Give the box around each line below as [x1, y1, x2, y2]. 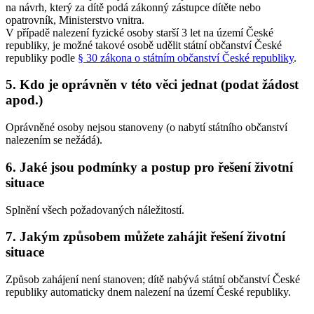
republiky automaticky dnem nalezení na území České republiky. [6, 286, 291, 299]
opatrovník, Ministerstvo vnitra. [6, 13, 144, 26]
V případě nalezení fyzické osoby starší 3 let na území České [6, 26, 273, 39]
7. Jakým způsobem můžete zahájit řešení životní [6, 229, 285, 245]
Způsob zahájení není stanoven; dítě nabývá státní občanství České [6, 273, 300, 286]
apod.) [6, 93, 43, 108]
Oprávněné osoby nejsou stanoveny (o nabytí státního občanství [6, 121, 287, 134]
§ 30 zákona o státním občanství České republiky [78, 51, 294, 64]
